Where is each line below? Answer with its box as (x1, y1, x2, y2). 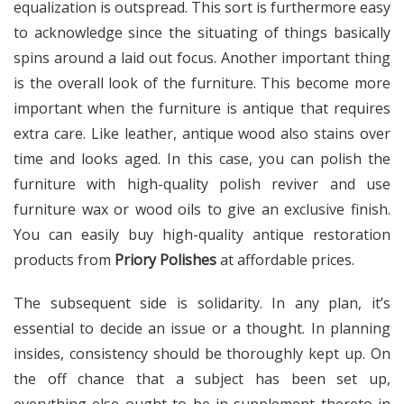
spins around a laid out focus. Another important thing (14, 48, 390, 69)
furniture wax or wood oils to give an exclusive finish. (14, 199, 390, 220)
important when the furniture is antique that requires (14, 98, 390, 119)
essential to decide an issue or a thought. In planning (14, 318, 390, 339)
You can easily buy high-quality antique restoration (14, 225, 390, 245)
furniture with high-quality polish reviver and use (14, 174, 390, 195)
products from (14, 250, 115, 271)
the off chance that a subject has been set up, (14, 369, 390, 390)
